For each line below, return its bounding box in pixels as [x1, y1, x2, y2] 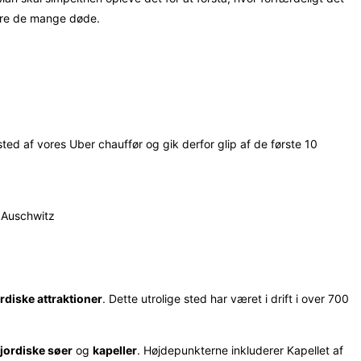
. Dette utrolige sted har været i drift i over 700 [102, 291, 349, 305]
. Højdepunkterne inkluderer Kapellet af [137, 342, 343, 357]
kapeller [93, 342, 137, 357]
